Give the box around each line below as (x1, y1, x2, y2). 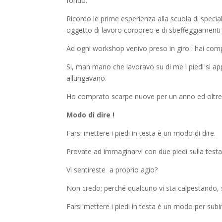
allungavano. (66, 73, 107, 83)
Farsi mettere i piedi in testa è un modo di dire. (66, 128, 216, 138)
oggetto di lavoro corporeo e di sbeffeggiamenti (66, 25, 221, 35)
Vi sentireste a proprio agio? (66, 165, 158, 175)
